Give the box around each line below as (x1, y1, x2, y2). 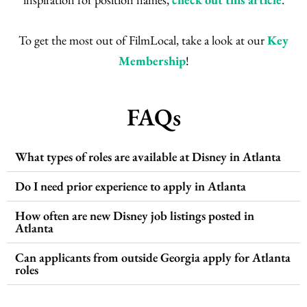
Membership (118, 53, 186, 69)
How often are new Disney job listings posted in (15, 208, 254, 224)
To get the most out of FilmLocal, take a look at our (19, 32, 267, 49)
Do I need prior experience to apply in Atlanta (15, 178, 246, 195)
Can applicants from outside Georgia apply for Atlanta (15, 249, 291, 266)
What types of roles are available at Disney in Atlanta (15, 149, 281, 165)
